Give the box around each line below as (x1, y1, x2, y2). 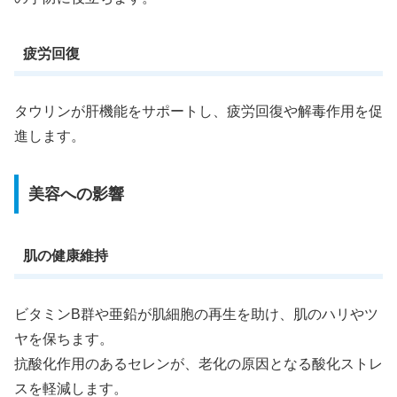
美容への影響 (27, 184, 124, 203)
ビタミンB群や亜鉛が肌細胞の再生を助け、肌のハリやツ (14, 306, 378, 322)
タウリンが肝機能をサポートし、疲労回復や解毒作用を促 (14, 104, 383, 120)
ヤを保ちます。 (14, 331, 113, 346)
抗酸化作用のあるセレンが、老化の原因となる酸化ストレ (14, 355, 383, 371)
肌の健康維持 (22, 248, 108, 264)
